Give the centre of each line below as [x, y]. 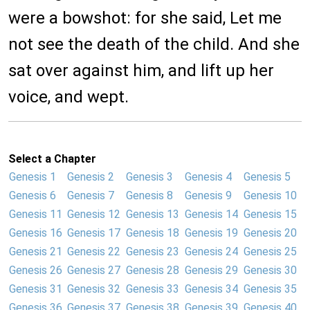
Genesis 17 [94, 233]
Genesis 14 [211, 215]
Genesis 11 [36, 215]
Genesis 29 [211, 271]
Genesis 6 [33, 196]
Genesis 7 [91, 196]
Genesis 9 [208, 196]
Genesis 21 [36, 252]
